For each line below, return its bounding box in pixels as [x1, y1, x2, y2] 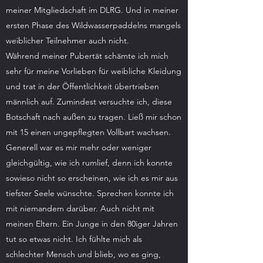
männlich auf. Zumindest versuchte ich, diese [6, 96, 172, 107]
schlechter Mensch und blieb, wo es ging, [6, 249, 161, 259]
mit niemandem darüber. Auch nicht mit [6, 203, 154, 214]
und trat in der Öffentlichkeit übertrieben [6, 81, 159, 92]
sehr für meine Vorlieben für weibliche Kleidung [6, 66, 181, 76]
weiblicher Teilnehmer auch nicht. [6, 35, 129, 46]
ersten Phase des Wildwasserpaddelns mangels [6, 20, 181, 31]
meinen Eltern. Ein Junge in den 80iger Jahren [6, 218, 178, 229]
